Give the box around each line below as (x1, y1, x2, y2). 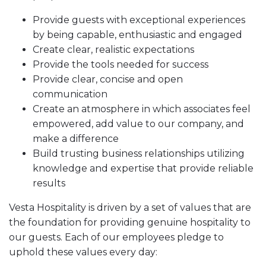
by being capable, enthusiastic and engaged (33, 29, 242, 40)
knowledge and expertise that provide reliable (33, 163, 254, 174)
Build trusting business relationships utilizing (33, 148, 245, 159)
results (33, 178, 65, 189)
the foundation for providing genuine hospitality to (9, 217, 251, 228)
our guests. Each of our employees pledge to (9, 232, 224, 243)
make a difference (33, 133, 119, 144)
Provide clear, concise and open (33, 74, 183, 85)
